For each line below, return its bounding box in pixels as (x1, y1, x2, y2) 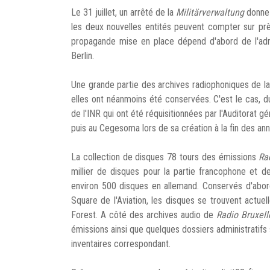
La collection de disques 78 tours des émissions (71, 151, 259, 163)
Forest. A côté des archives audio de (71, 209, 216, 221)
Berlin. (71, 50, 94, 61)
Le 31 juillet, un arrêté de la (71, 7, 176, 18)
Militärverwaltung (176, 7, 244, 18)
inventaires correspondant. (71, 238, 171, 250)
